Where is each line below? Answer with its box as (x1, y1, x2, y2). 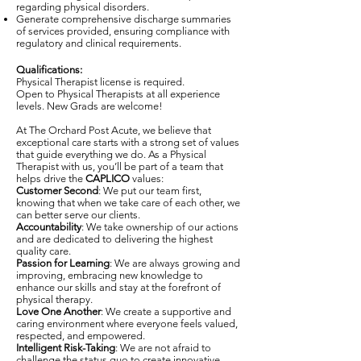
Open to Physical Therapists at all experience (16, 88, 220, 100)
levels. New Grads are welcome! (16, 100, 163, 112)
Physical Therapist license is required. (16, 76, 185, 88)
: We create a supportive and (101, 305, 231, 317)
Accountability (16, 221, 81, 233)
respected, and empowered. (16, 330, 145, 342)
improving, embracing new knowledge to (16, 269, 203, 281)
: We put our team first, (98, 185, 201, 197)
